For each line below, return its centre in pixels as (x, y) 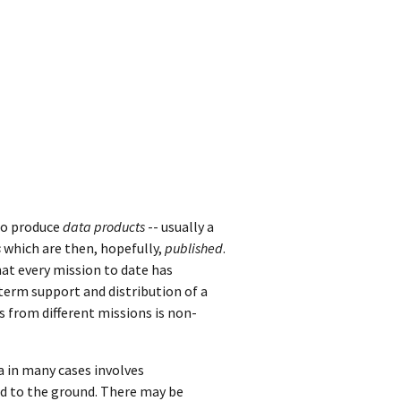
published (194, 247)
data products (104, 226)
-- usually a (179, 226)
